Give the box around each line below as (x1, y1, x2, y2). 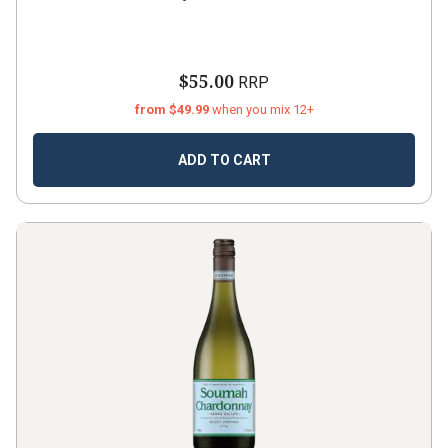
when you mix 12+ (211, 102, 314, 117)
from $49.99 (134, 102, 212, 117)
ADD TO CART (177, 152, 271, 168)
